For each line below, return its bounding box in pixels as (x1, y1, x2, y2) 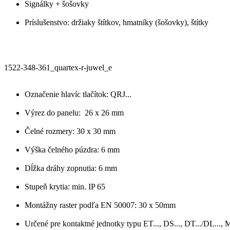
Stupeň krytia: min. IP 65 (25, 182, 105, 191)
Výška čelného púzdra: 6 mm (25, 145, 120, 154)
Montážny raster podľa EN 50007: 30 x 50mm (25, 200, 176, 209)
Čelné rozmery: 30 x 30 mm (25, 126, 116, 136)
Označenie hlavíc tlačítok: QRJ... (25, 89, 131, 99)
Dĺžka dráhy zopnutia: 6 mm (25, 163, 117, 172)
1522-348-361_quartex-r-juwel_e (4, 63, 112, 72)
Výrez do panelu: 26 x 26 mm (25, 108, 124, 117)
